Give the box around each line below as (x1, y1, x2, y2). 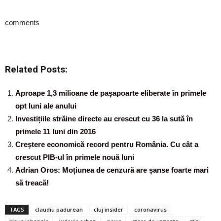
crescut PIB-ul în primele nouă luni (15, 152, 134, 161)
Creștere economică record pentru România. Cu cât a (15, 140, 198, 148)
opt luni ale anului (15, 101, 76, 110)
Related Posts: (5, 64, 68, 75)
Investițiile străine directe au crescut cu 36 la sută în (15, 114, 193, 123)
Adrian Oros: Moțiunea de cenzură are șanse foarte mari (15, 165, 209, 174)
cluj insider (94, 205, 123, 213)
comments (5, 18, 39, 27)
